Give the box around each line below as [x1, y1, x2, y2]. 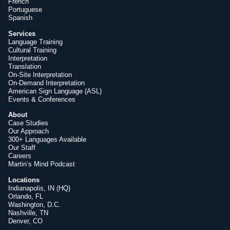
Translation [8, 62, 41, 70]
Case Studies [8, 119, 48, 127]
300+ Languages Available [8, 136, 86, 144]
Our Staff [8, 144, 35, 152]
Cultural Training [8, 46, 56, 54]
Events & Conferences [8, 95, 75, 103]
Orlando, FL [8, 192, 43, 200]
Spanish [8, 14, 32, 22]
